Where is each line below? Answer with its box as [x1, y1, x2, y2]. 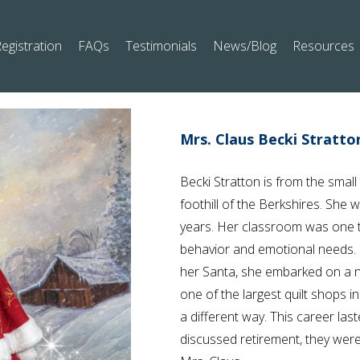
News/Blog [213, 37, 276, 55]
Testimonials [125, 37, 197, 55]
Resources [292, 37, 354, 55]
